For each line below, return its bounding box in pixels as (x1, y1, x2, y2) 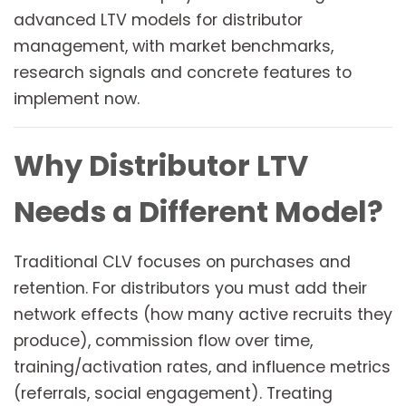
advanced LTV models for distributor (14, 9, 303, 32)
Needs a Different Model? (14, 191, 383, 233)
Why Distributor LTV (14, 145, 308, 187)
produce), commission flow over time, (14, 330, 313, 353)
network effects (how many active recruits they (14, 304, 392, 326)
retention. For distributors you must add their (14, 277, 367, 300)
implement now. (14, 88, 140, 111)
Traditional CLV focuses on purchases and (14, 251, 351, 274)
